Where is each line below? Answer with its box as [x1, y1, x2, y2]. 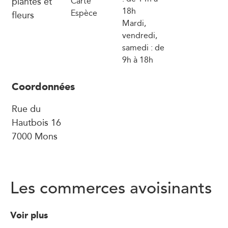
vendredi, [122, 28, 157, 42]
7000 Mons [11, 128, 58, 143]
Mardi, [122, 16, 146, 30]
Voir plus [10, 207, 50, 223]
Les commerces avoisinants [10, 181, 212, 197]
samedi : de [122, 41, 164, 54]
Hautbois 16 [11, 115, 61, 129]
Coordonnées [11, 77, 75, 95]
